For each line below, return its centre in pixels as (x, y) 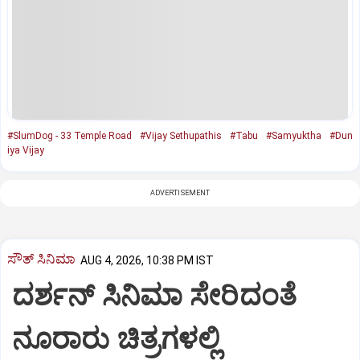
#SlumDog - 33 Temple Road (70, 135)
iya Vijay (26, 150)
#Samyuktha (294, 135)
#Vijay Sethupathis (181, 135)
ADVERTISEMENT (180, 192)
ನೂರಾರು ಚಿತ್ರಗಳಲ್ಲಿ (116, 340)
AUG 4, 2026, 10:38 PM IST (147, 260)
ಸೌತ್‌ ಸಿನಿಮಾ (41, 259)
